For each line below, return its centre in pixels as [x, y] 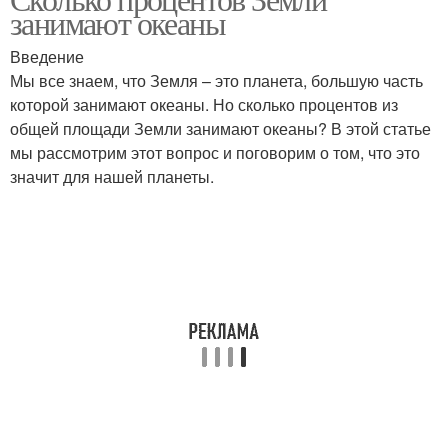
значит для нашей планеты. [112, 176]
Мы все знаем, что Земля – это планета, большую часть [216, 80]
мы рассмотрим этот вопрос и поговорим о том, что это [215, 152]
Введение [47, 56]
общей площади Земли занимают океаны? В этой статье [220, 128]
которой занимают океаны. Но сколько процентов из [204, 104]
